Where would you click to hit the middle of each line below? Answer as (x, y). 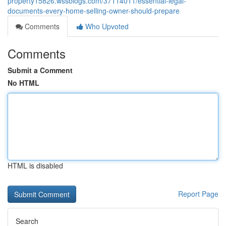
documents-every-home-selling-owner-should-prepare (94, 11)
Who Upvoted (106, 26)
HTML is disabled (35, 165)
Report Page (198, 194)
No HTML (23, 83)
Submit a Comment (40, 70)
